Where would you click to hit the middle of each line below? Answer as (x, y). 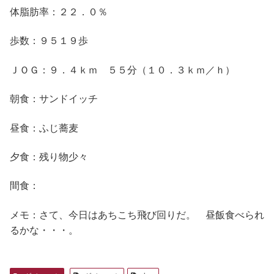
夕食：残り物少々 (49, 156)
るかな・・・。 (44, 229)
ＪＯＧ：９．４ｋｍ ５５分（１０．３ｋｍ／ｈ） (122, 69)
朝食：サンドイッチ (54, 98)
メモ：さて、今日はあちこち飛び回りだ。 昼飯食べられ (137, 214)
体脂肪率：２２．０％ (59, 11)
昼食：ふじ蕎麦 (44, 127)
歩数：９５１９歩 (49, 40)
